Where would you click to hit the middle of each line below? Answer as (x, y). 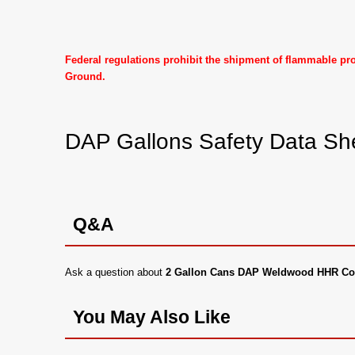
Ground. (85, 76)
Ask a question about (115, 272)
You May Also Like (152, 317)
